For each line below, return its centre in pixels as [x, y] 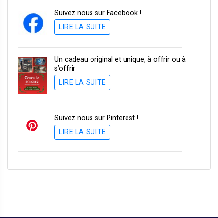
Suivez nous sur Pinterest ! [96, 118]
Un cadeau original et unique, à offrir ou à [120, 59]
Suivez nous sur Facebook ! [98, 13]
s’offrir [65, 68]
